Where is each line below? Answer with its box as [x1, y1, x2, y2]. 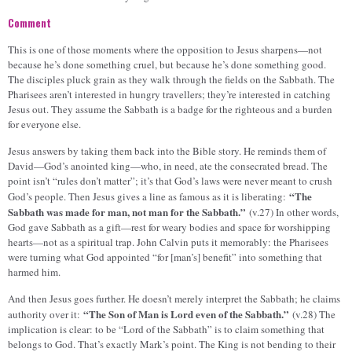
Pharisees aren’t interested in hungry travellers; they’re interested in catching [8, 87, 331, 102]
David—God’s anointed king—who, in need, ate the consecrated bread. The [8, 159, 328, 174]
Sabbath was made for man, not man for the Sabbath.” [8, 204, 246, 220]
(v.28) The [289, 307, 335, 322]
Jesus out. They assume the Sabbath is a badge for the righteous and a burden [8, 102, 332, 117]
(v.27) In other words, [246, 205, 339, 220]
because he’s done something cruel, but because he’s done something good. [8, 57, 326, 72]
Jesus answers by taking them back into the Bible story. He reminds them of [8, 144, 326, 159]
